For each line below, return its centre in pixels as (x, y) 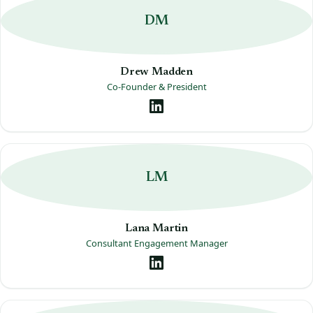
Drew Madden (156, 72)
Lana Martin (156, 228)
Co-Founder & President (156, 86)
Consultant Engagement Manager (156, 243)
